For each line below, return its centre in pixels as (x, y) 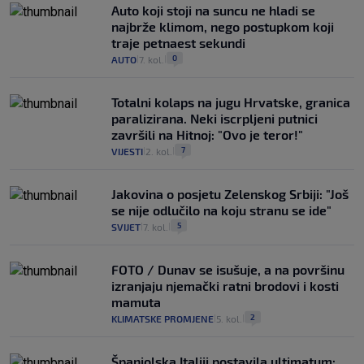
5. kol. (229, 319)
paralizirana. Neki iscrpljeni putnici (214, 119)
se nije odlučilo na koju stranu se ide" (221, 210)
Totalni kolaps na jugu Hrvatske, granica (231, 102)
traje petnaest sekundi (178, 43)
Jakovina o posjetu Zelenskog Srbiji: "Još (230, 194)
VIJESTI (127, 152)
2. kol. (159, 152)
